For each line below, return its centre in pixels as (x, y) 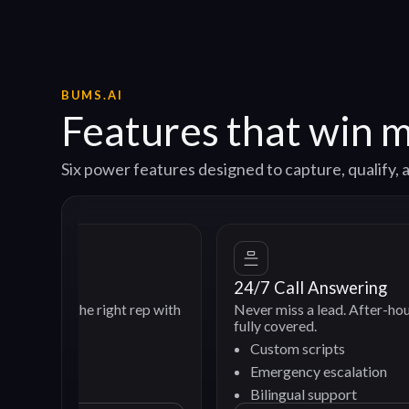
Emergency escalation (231, 372)
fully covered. (187, 326)
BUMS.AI (93, 95)
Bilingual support (215, 394)
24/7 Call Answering (222, 288)
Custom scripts (210, 349)
